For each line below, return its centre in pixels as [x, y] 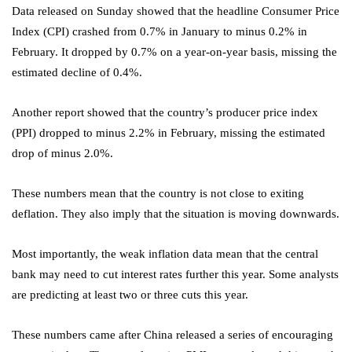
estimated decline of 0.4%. [77, 73]
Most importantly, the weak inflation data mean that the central [165, 254]
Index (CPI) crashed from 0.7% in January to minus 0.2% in [159, 32]
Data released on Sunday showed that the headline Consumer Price [176, 11]
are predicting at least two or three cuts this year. [130, 295]
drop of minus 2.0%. [62, 154]
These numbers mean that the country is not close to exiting [158, 194]
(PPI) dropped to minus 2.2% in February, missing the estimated [169, 133]
